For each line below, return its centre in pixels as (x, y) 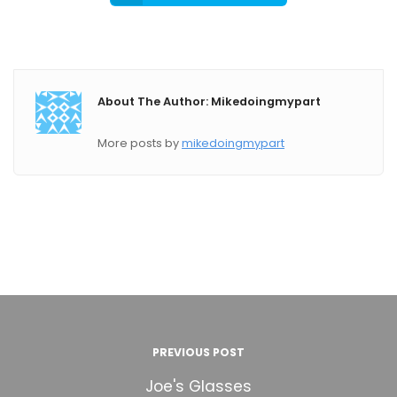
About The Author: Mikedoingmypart (210, 102)
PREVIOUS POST (198, 352)
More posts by (140, 143)
